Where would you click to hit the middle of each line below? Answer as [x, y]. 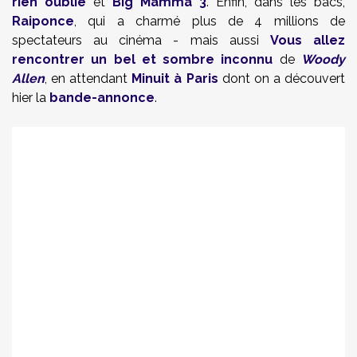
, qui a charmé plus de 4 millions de [210, 21]
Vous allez [308, 40]
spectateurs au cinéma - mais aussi [141, 40]
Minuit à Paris [175, 78]
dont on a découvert [282, 78]
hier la [31, 98]
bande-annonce [102, 98]
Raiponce [43, 21]
